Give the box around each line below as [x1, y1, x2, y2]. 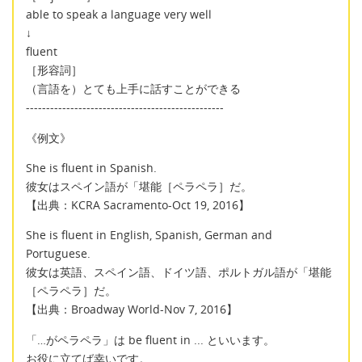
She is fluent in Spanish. [26, 160, 157, 175]
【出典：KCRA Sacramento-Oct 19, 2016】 [26, 197, 250, 213]
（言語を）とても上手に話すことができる [26, 81, 241, 97]
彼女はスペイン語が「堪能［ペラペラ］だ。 [26, 179, 252, 194]
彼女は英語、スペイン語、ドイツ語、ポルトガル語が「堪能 [26, 264, 331, 280]
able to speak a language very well [26, 6, 212, 23]
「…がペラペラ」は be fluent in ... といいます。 [26, 331, 275, 347]
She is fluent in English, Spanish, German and [26, 227, 272, 243]
